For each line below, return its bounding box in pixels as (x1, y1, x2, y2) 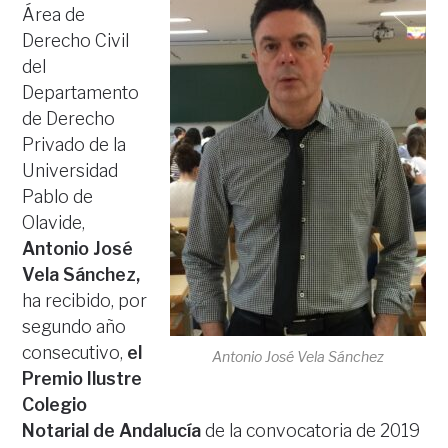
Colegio (22, 394, 88, 415)
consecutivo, (22, 342, 128, 363)
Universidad (22, 160, 119, 181)
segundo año (22, 316, 127, 337)
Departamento (22, 82, 140, 103)
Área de (22, 4, 86, 25)
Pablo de (22, 186, 94, 207)
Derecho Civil (22, 30, 130, 51)
